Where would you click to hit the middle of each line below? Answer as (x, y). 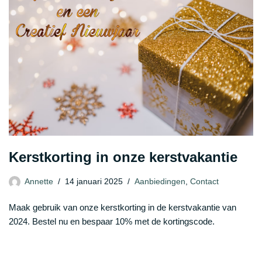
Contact (204, 182)
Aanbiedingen (160, 182)
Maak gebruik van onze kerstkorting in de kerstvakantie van (123, 208)
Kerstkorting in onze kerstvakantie (123, 157)
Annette (39, 182)
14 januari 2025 (94, 182)
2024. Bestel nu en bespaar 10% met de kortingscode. (112, 222)
